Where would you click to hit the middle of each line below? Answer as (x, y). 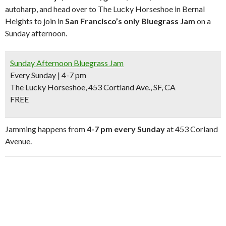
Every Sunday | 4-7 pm (48, 75)
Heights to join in (35, 21)
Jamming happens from (46, 129)
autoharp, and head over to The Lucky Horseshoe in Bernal (105, 9)
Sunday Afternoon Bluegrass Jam (67, 63)
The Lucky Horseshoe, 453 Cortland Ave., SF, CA (93, 87)
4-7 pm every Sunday (126, 129)
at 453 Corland (191, 129)
